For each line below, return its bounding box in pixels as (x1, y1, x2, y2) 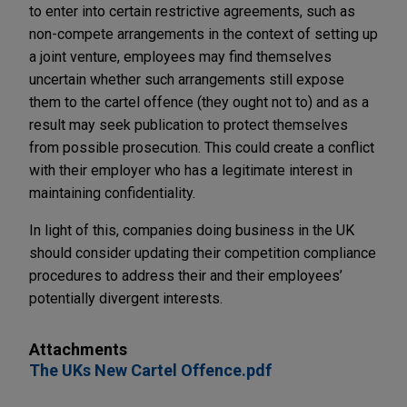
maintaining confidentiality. (29, 184, 195, 202)
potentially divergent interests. (29, 289, 223, 307)
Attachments (29, 339, 127, 359)
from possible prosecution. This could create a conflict (29, 138, 374, 156)
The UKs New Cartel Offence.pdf (29, 360, 272, 380)
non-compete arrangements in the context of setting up (29, 25, 378, 43)
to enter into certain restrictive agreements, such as (29, 2, 355, 20)
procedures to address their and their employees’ (29, 266, 342, 284)
